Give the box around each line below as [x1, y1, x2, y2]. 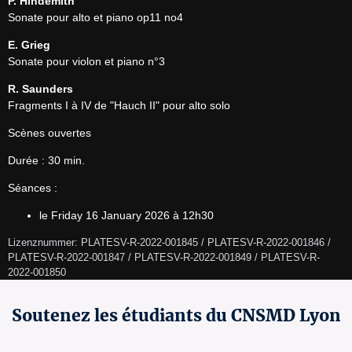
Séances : [8, 181, 57, 194]
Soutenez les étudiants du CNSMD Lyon [11, 305, 341, 326]
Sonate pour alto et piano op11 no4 [8, 11, 183, 24]
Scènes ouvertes [8, 126, 91, 139]
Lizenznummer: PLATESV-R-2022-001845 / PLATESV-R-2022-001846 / [8, 236, 331, 248]
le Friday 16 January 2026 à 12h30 [39, 209, 214, 222]
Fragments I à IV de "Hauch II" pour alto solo [8, 99, 230, 112]
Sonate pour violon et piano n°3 [8, 55, 165, 68]
